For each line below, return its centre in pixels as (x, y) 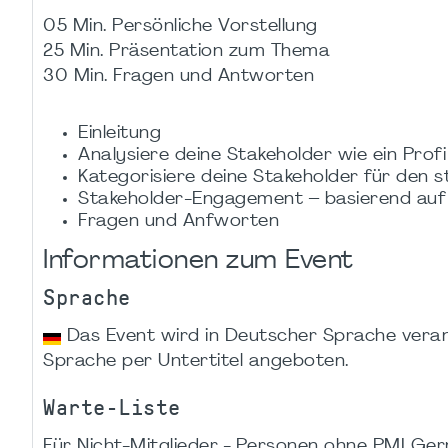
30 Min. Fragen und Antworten (178, 76)
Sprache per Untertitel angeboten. (196, 362)
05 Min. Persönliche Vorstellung (180, 26)
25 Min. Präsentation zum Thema (186, 51)
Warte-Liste (112, 408)
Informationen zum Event (198, 262)
